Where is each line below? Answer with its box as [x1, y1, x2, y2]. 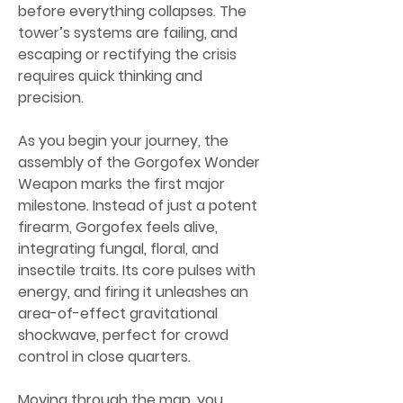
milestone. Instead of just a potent [18, 195, 257, 216]
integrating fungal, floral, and [18, 238, 219, 259]
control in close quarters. [18, 346, 191, 367]
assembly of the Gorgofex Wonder [18, 152, 260, 173]
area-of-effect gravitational [18, 303, 218, 324]
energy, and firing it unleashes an [18, 282, 248, 302]
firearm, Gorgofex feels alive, [18, 217, 218, 237]
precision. [18, 87, 84, 108]
